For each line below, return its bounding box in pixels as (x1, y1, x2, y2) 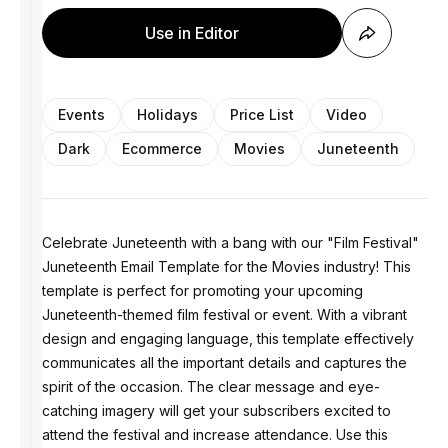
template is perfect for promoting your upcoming (42, 282, 363, 299)
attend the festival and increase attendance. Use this (42, 426, 388, 443)
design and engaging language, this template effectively (42, 330, 414, 347)
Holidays (137, 106, 198, 123)
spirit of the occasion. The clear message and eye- (42, 378, 380, 395)
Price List (230, 106, 294, 123)
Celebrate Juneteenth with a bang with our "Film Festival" (42, 234, 419, 251)
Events (58, 106, 105, 123)
